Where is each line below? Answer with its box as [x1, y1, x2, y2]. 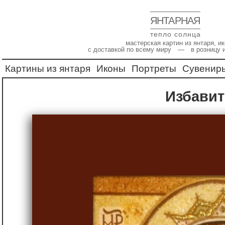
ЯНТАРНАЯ [150, 15, 201, 26]
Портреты [132, 63, 176, 74]
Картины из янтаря [5, 63, 90, 74]
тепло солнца [150, 30, 201, 38]
